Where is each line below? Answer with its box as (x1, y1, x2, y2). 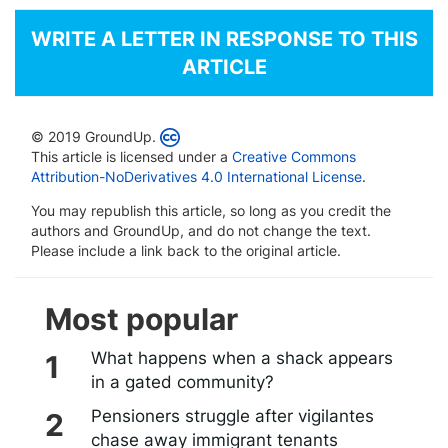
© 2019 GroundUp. (31, 128, 156, 146)
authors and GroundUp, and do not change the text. (31, 222, 371, 240)
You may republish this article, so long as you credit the (31, 202, 391, 220)
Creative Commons (232, 148, 356, 166)
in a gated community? (90, 372, 274, 393)
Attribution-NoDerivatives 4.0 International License (31, 168, 362, 186)
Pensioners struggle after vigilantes (90, 406, 374, 427)
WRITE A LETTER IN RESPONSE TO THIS (30, 27, 418, 52)
